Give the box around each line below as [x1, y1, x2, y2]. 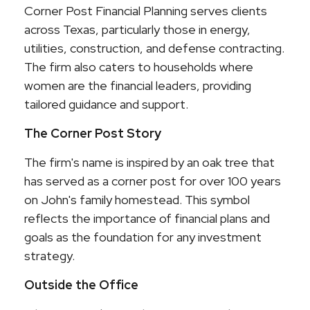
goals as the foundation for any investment [24, 229, 262, 246]
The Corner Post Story [24, 125, 161, 142]
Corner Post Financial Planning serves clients [24, 3, 267, 19]
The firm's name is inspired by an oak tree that [24, 154, 275, 171]
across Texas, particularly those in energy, [24, 21, 250, 38]
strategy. [24, 248, 75, 264]
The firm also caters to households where [24, 59, 253, 75]
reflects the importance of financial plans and [24, 210, 270, 227]
